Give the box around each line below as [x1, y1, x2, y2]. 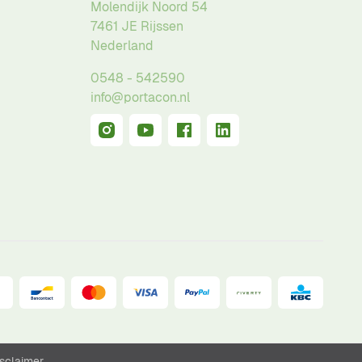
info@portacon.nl [90, 89, 190, 107]
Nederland [90, 37, 154, 55]
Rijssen [141, 18, 183, 36]
